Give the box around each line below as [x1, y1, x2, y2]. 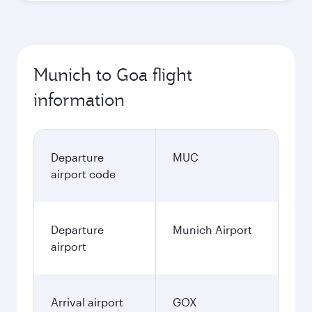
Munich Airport [173, 223, 252, 236]
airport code [51, 167, 116, 180]
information [33, 88, 125, 111]
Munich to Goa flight [33, 63, 192, 86]
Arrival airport [51, 295, 123, 309]
